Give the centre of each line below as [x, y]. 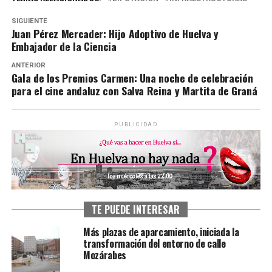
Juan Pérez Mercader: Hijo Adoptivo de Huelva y [115, 33]
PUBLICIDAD [136, 124]
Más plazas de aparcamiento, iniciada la [161, 232]
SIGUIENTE [29, 21]
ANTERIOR [28, 65]
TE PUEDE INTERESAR [136, 209]
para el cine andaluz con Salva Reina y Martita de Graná [134, 90]
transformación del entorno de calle [154, 243]
